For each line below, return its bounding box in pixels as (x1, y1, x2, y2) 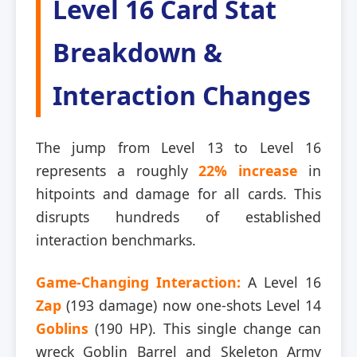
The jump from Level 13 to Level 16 (36, 137, 321, 157)
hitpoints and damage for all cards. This (36, 183, 321, 203)
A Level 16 (241, 272, 321, 292)
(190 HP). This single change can (88, 318, 321, 338)
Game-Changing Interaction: (36, 272, 241, 292)
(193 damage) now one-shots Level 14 (61, 295, 321, 315)
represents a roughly (36, 160, 199, 180)
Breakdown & (53, 34, 222, 69)
